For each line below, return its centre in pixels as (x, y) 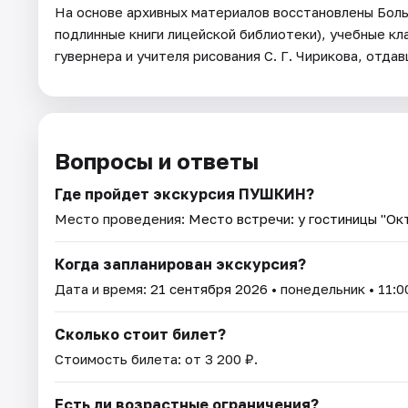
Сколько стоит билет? (140, 335)
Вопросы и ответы (157, 161)
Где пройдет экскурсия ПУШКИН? (184, 194)
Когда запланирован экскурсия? (180, 265)
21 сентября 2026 (209, 289)
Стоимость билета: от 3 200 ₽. (156, 359)
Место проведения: (122, 219)
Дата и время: (102, 289)
